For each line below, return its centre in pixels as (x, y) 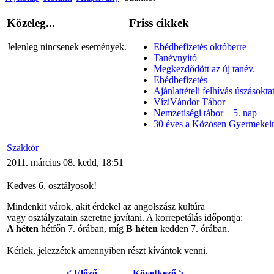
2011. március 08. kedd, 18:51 (65, 163)
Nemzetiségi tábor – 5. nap (205, 113)
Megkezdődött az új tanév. (204, 68)
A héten (23, 229)
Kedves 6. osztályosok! (52, 186)
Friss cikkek (159, 23)
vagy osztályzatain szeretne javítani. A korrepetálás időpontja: (125, 218)
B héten (142, 229)
